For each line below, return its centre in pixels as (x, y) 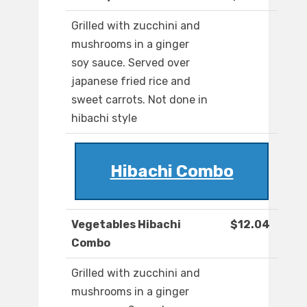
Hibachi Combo (172, 172)
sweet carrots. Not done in (139, 100)
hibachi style (104, 119)
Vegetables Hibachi (126, 225)
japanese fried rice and (131, 82)
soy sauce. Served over (131, 63)
